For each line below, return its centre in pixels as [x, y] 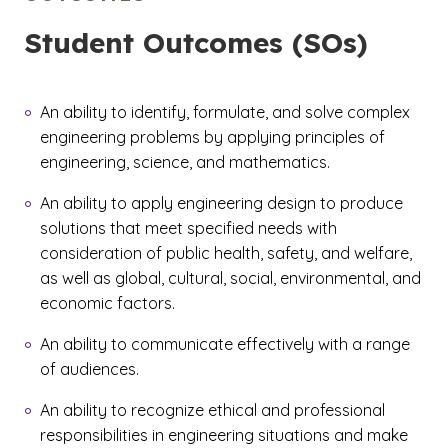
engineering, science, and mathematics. [185, 162]
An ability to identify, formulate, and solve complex [225, 112]
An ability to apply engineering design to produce [221, 203]
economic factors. [107, 303]
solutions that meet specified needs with [188, 228]
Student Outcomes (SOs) [196, 42]
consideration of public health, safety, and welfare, [226, 253]
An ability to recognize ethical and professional [212, 410]
